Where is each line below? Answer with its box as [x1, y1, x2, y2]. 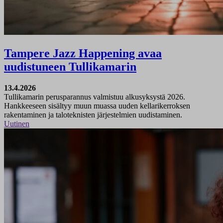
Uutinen [4, 119, 29, 128]
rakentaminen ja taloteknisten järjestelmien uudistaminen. [4, 110, 182, 119]
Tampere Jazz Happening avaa [4, 46, 162, 60]
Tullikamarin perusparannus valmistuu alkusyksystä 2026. [4, 92, 185, 101]
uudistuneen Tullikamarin [4, 60, 136, 73]
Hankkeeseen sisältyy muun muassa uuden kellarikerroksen [4, 101, 190, 110]
